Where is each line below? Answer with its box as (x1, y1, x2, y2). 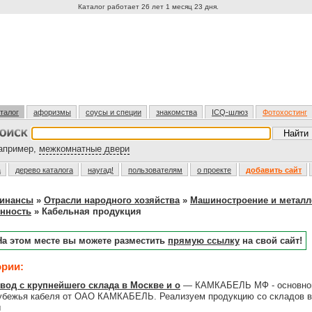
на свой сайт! (240, 235, 302, 246)
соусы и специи (86, 108, 141, 116)
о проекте (197, 166, 231, 174)
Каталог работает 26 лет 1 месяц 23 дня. (77, 3, 221, 10)
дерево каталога (15, 166, 73, 174)
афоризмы (33, 108, 71, 116)
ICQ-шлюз (212, 108, 248, 116)
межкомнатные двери (39, 143, 130, 154)
